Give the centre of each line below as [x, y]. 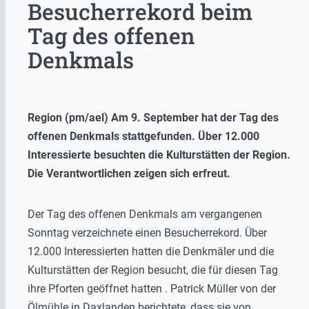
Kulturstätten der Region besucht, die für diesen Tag [153, 270]
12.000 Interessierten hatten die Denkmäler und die [151, 252]
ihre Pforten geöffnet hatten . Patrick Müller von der [152, 289]
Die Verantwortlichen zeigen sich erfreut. [129, 174]
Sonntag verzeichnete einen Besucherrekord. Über [147, 233]
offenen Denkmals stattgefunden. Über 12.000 [143, 137]
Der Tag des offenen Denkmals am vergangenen [145, 215]
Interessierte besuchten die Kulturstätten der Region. [159, 155]
